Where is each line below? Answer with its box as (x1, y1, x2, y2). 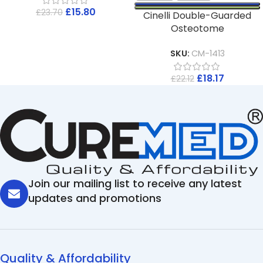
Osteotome (170, 22, 224, 35)
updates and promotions (28, 191, 161, 206)
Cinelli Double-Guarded (143, 9, 251, 22)
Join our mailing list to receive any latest (28, 176, 242, 191)
